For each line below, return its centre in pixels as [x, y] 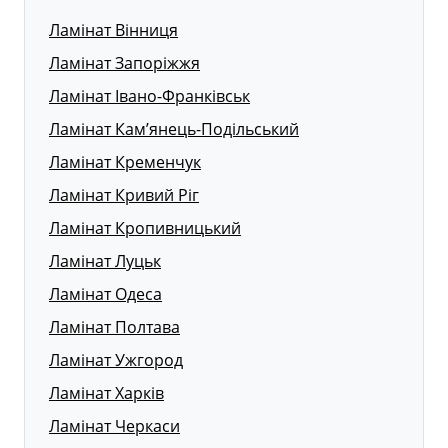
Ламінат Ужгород [116, 360]
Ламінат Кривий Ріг [124, 195]
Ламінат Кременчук [125, 162]
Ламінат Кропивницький [145, 228]
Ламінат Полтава [114, 327]
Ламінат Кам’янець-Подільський [174, 129]
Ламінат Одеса [105, 294]
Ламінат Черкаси [114, 426]
